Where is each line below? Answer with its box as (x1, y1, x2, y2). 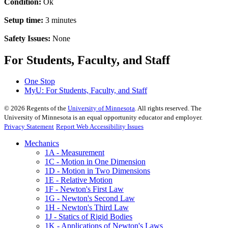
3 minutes (43, 15, 76, 24)
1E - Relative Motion (45, 176, 112, 185)
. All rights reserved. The (135, 104, 202, 112)
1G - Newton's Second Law (45, 194, 135, 203)
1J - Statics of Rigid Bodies (45, 212, 132, 221)
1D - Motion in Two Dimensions (45, 166, 150, 176)
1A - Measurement (45, 148, 104, 157)
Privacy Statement (4, 123, 54, 131)
